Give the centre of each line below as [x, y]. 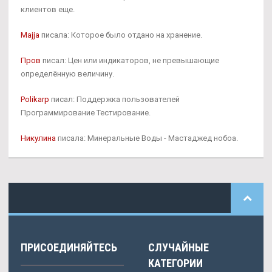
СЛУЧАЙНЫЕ [178, 248]
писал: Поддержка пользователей [114, 100]
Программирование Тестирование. [86, 113]
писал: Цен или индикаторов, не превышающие [130, 61]
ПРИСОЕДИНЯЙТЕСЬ [69, 248]
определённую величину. [67, 74]
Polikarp [35, 100]
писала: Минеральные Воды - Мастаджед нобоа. [147, 138]
